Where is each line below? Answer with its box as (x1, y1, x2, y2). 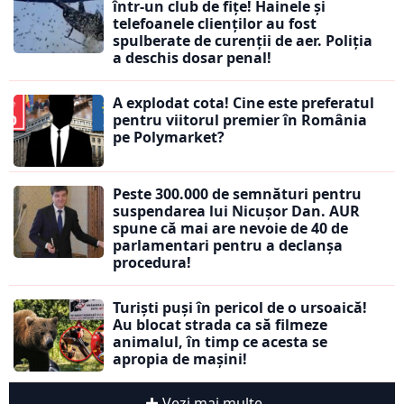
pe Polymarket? (113, 127, 225, 148)
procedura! (113, 252, 191, 273)
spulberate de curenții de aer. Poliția (113, 31, 372, 51)
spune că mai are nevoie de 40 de (113, 218, 348, 239)
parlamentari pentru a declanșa (113, 235, 343, 256)
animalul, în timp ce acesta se (113, 332, 327, 353)
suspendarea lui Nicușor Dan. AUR (113, 201, 360, 222)
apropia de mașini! (113, 349, 247, 370)
